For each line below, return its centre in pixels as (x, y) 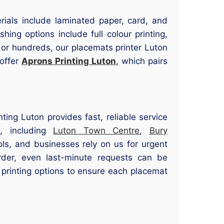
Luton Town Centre (96, 131)
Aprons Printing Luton (69, 61)
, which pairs (142, 61)
